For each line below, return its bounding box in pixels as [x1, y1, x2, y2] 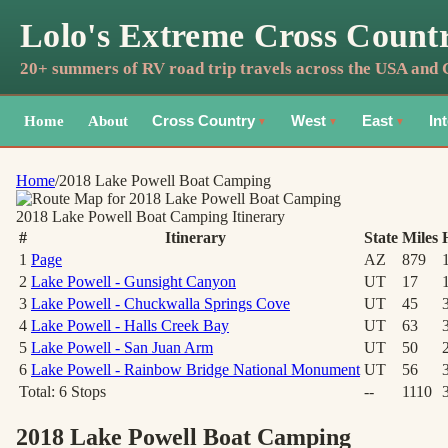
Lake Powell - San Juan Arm [31, 339, 213, 356]
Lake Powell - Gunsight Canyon [31, 273, 236, 290]
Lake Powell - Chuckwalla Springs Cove [31, 295, 290, 312]
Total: [19, 383, 59, 400]
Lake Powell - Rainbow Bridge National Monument [31, 361, 360, 378]
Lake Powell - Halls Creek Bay [31, 317, 229, 334]
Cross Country [152, 113, 255, 129]
